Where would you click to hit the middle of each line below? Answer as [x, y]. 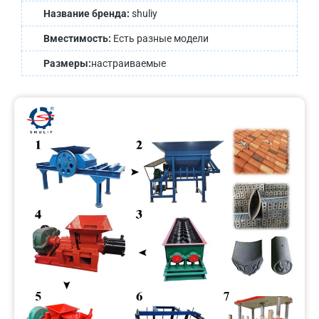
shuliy [145, 14]
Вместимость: [78, 38]
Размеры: [67, 63]
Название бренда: [88, 14]
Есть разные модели [161, 38]
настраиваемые [129, 63]
